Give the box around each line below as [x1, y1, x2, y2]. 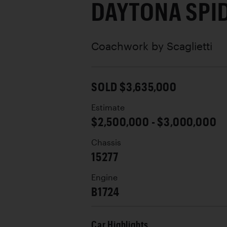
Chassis [91, 137, 121, 147]
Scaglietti [167, 39, 212, 52]
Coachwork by [91, 39, 167, 52]
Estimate [91, 102, 125, 112]
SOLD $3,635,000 [91, 79, 177, 94]
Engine [91, 172, 118, 182]
